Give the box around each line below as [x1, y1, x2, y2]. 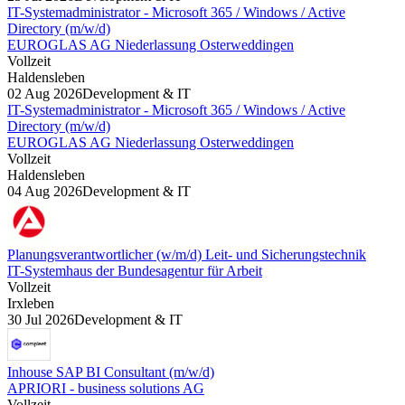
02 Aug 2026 [7, 85, 82, 101]
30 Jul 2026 [7, 311, 74, 327]
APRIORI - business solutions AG [7, 380, 204, 396]
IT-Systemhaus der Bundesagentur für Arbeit [7, 262, 262, 278]
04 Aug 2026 [7, 183, 82, 199]
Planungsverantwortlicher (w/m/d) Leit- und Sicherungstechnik [7, 246, 366, 262]
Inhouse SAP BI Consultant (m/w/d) [7, 363, 214, 380]
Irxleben [7, 295, 54, 311]
